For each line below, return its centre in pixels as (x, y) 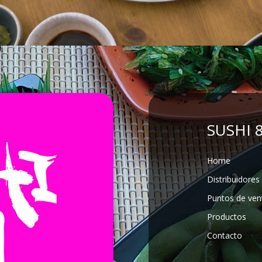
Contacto (224, 235)
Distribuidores (233, 179)
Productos (226, 216)
